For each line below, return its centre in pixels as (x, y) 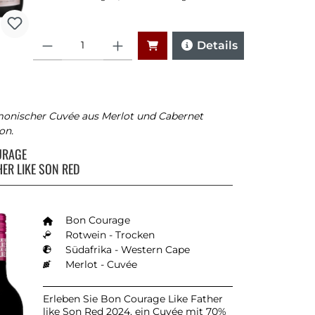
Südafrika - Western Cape (128, 250)
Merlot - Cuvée (101, 265)
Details (217, 46)
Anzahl (47, 37)
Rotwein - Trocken (110, 235)
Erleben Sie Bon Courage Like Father (133, 299)
